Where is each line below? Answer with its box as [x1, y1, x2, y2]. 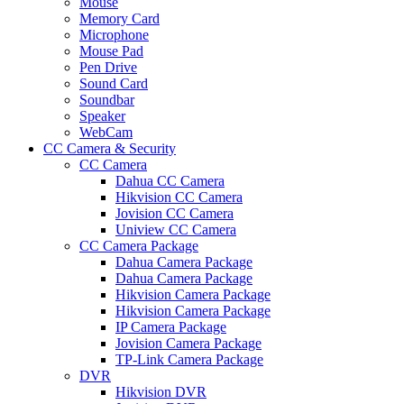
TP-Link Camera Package [115, 352, 263, 368]
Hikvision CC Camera [115, 189, 243, 206]
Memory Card [79, 11, 160, 27]
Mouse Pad [79, 43, 143, 60]
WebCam [79, 124, 133, 141]
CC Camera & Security [43, 141, 176, 157]
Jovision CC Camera [115, 206, 234, 222]
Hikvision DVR [115, 384, 207, 400]
